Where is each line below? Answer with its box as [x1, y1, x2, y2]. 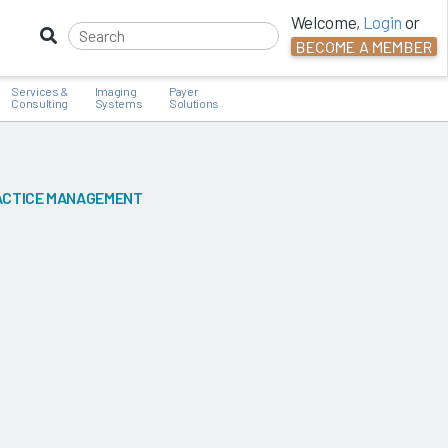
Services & [11, 84, 68, 98]
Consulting [11, 96, 68, 110]
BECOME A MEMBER [295, 37, 432, 57]
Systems [94, 96, 143, 110]
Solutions [168, 96, 219, 110]
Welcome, [290, 11, 363, 32]
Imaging [94, 84, 137, 98]
